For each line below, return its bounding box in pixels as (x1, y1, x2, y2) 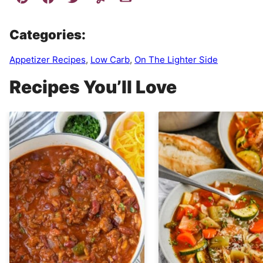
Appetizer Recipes (9, 53, 86, 65)
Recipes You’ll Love (9, 76, 177, 97)
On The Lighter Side (134, 53, 218, 65)
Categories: (9, 26, 86, 42)
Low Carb (90, 53, 130, 65)
